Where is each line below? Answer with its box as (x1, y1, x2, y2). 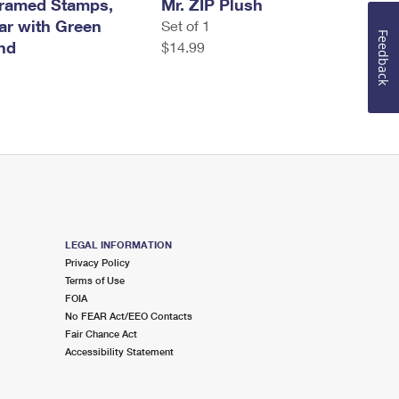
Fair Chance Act (64, 328, 137, 339)
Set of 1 (160, 17, 210, 34)
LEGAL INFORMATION (64, 239, 172, 250)
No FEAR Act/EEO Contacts (64, 310, 192, 322)
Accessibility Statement (64, 346, 174, 357)
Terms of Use (64, 274, 125, 286)
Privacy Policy (64, 256, 130, 268)
